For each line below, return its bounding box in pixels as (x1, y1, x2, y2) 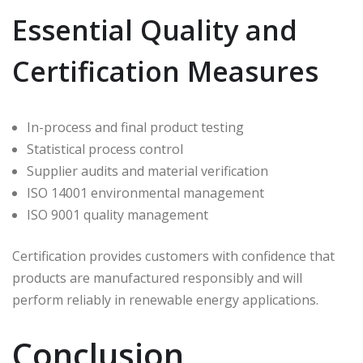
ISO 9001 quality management (27, 206, 208, 224)
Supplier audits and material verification (27, 162, 268, 181)
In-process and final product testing (27, 118, 244, 137)
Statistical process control (27, 140, 183, 159)
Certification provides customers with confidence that (12, 247, 335, 266)
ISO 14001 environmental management (27, 184, 264, 203)
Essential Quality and (12, 11, 297, 49)
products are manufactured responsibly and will (12, 269, 302, 288)
